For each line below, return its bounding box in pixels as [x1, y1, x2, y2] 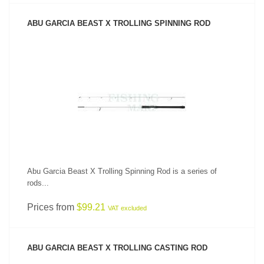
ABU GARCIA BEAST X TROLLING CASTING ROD [27, 243, 207, 252]
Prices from [27, 202, 77, 212]
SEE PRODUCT [108, 80, 156, 87]
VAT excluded [108, 204, 147, 212]
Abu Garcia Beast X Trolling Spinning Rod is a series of [27, 167, 217, 176]
